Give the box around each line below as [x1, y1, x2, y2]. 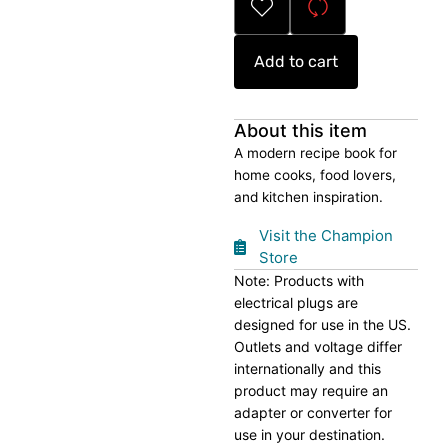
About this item [234, 120, 367, 141]
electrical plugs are [234, 294, 358, 312]
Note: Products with [234, 272, 364, 290]
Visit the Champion [259, 226, 393, 246]
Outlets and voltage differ [234, 338, 402, 356]
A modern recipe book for [234, 145, 397, 161]
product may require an [234, 382, 388, 400]
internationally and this [234, 360, 381, 378]
